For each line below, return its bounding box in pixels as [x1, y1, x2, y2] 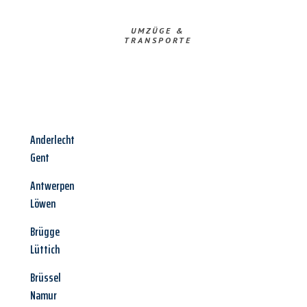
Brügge [30, 222, 60, 242]
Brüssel [30, 268, 61, 288]
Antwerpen [30, 176, 74, 196]
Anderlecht [30, 130, 75, 150]
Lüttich [30, 240, 60, 260]
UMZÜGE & [130, 25, 185, 36]
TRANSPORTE [123, 35, 192, 46]
